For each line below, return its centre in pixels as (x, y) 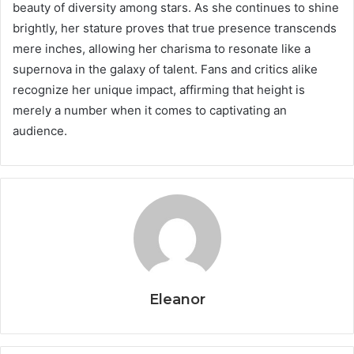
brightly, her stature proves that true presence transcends (175, 28)
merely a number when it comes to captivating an (150, 111)
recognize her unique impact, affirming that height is (159, 90)
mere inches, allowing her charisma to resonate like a (162, 49)
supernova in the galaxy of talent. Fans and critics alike (165, 70)
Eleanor (177, 300)
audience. (40, 131)
